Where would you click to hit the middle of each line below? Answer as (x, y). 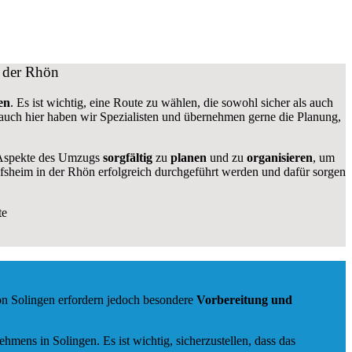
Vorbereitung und (244, 300)
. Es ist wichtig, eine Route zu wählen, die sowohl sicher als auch (172, 102)
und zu (225, 157)
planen (188, 157)
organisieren (278, 157)
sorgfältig (127, 157)
